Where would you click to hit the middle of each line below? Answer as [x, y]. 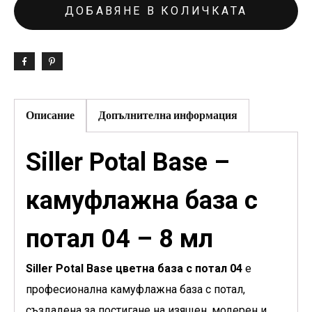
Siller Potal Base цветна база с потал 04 [134, 269]
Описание [50, 116]
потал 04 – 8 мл [119, 239]
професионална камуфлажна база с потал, [135, 290]
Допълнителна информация [168, 116]
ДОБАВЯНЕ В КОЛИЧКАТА [156, 10]
